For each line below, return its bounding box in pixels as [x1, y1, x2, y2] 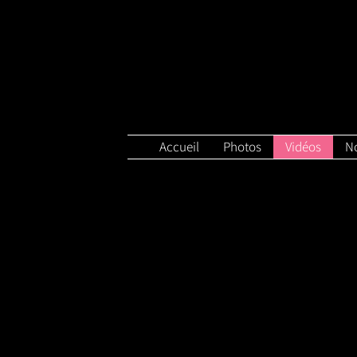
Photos [223, 138, 261, 155]
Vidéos [285, 138, 321, 155]
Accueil [159, 138, 199, 155]
